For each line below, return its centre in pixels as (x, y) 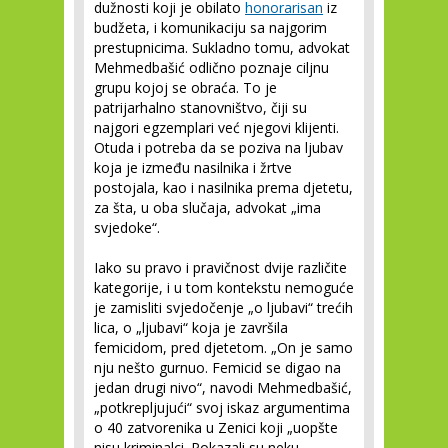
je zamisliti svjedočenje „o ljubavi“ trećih (223, 307)
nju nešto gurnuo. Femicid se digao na (217, 367)
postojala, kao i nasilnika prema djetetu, (223, 187)
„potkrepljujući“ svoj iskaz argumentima (222, 407)
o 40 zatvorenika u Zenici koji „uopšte (216, 427)
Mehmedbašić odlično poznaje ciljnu (211, 67)
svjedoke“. (127, 227)
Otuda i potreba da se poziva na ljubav (218, 147)
